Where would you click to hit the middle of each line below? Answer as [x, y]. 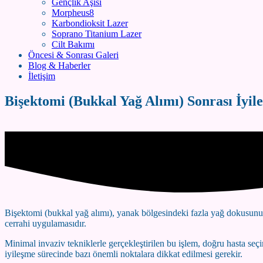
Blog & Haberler [59, 65]
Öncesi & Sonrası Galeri [73, 55]
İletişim [42, 76]
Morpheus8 [73, 13]
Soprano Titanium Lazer [97, 34]
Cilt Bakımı [73, 44]
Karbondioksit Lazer [90, 23]
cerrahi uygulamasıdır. [45, 224]
